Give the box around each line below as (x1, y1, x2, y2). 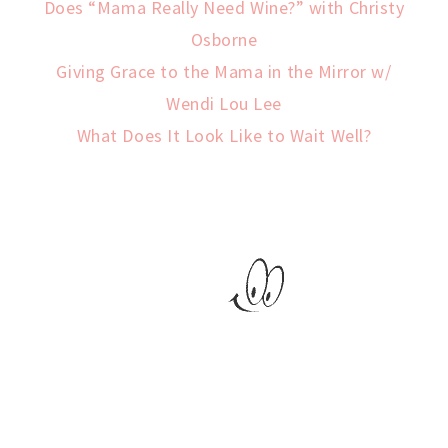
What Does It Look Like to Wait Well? (76, 123, 372, 147)
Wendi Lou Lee (165, 91, 283, 115)
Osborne (190, 27, 258, 51)
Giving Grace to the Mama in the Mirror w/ (56, 59, 392, 83)
